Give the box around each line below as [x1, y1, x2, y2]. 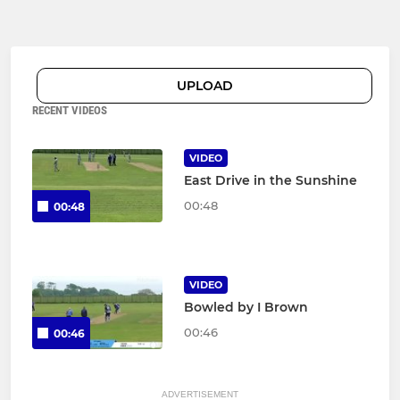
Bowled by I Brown [183, 298, 308, 315]
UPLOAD [176, 77, 233, 94]
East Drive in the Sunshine [183, 171, 357, 188]
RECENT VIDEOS [32, 103, 107, 117]
